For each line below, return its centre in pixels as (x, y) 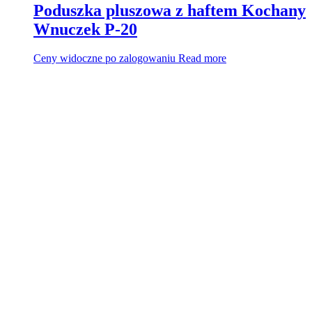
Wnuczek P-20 (85, 29)
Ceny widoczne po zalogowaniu (104, 58)
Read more (202, 58)
